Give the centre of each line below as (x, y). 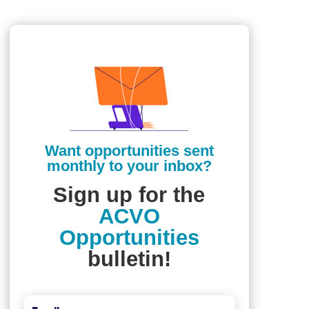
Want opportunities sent (129, 150)
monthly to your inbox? (129, 166)
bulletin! (129, 259)
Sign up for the (129, 195)
